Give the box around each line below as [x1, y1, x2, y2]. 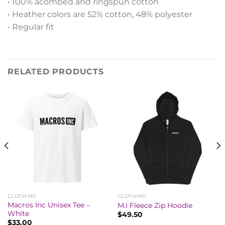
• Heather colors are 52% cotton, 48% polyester [8, 10, 192, 20]
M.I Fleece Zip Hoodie [117, 201, 192, 209]
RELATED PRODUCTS [8, 67, 104, 77]
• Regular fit [8, 22, 54, 32]
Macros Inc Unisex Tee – [7, 200, 90, 209]
